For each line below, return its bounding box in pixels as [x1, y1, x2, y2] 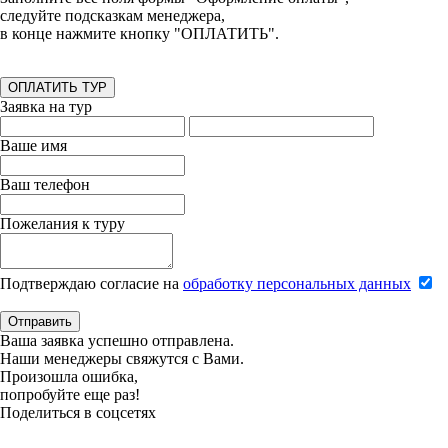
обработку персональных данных [183, 275, 411, 293]
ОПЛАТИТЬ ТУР [8, 80, 107, 96]
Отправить [8, 314, 72, 330]
